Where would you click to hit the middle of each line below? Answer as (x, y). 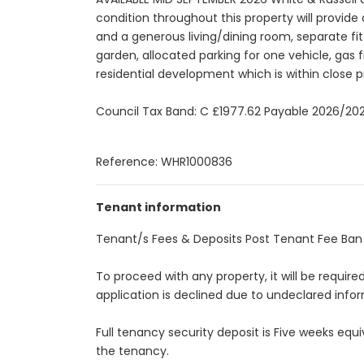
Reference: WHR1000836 (164, 162)
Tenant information (158, 207)
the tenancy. (132, 351)
